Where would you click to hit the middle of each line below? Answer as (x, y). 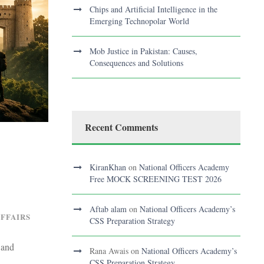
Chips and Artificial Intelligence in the (154, 9)
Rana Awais (109, 251)
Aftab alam (108, 209)
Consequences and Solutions (136, 63)
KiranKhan (108, 167)
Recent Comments (121, 127)
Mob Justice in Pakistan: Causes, (143, 51)
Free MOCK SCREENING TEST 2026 (156, 179)
